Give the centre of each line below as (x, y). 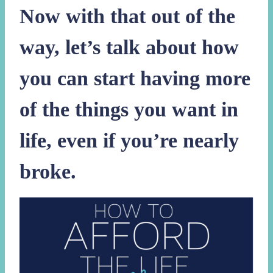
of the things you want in (129, 110)
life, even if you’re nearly (129, 141)
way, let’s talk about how (129, 48)
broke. (48, 172)
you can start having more (135, 79)
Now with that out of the (127, 16)
